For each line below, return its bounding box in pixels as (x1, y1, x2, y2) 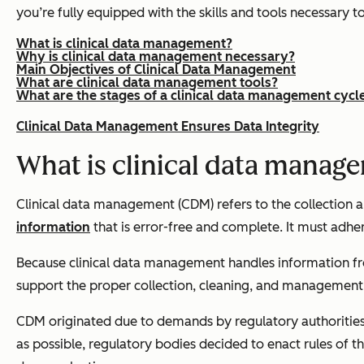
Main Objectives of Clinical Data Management (16, 62, 296, 78)
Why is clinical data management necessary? (16, 49, 295, 65)
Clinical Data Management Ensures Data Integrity (16, 119, 319, 135)
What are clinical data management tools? (16, 75, 278, 91)
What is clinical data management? (16, 36, 232, 52)
